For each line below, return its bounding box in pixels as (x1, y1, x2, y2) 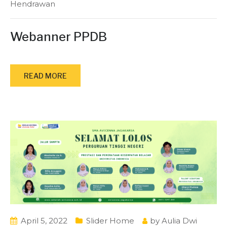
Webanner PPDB (10, 29, 107, 45)
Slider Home (86, 216, 134, 226)
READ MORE (24, 71, 67, 81)
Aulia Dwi (162, 216, 197, 226)
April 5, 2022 (21, 216, 67, 226)
